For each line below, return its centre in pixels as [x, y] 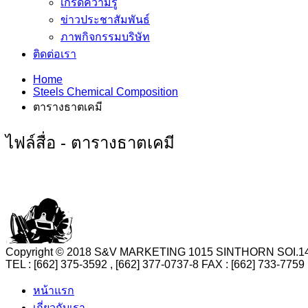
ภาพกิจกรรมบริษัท [105, 36]
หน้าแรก [54, 291]
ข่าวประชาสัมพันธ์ [105, 19]
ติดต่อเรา [55, 54]
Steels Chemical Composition [106, 91]
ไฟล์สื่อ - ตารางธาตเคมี [90, 142]
